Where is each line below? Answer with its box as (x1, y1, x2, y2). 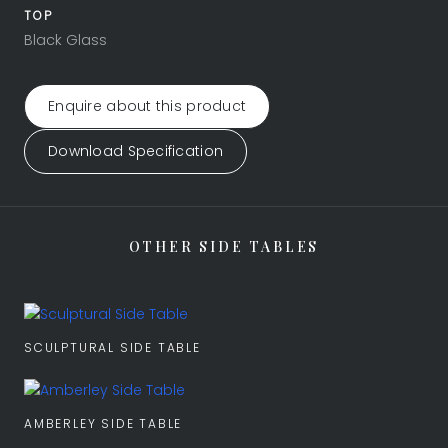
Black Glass (24, 30, 107, 50)
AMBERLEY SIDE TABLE (24, 415, 183, 432)
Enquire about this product (48, 96, 247, 116)
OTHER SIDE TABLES (128, 237, 320, 256)
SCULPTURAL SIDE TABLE (24, 339, 201, 356)
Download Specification (48, 141, 224, 161)
